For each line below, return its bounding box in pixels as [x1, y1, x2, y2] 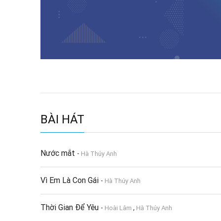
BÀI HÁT [40, 112, 84, 126]
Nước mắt [40, 148, 77, 158]
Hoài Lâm [105, 204, 132, 212]
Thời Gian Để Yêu [40, 202, 101, 212]
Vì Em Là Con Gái [40, 175, 101, 185]
